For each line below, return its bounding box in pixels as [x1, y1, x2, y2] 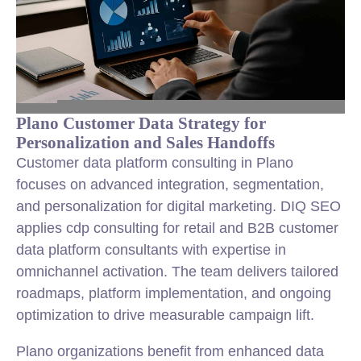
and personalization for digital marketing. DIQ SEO [16, 198, 341, 214]
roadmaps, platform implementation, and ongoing [16, 285, 331, 301]
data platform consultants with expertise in [16, 242, 286, 258]
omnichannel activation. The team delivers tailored [16, 263, 338, 280]
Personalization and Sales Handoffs [16, 133, 275, 151]
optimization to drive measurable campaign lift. [16, 307, 314, 323]
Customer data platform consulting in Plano [16, 155, 293, 171]
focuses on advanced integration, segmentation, [16, 176, 324, 193]
